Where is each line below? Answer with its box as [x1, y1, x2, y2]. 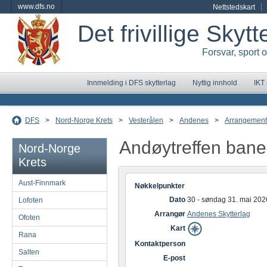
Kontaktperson [135, 240, 185, 248]
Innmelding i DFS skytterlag [87, 79, 176, 87]
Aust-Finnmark [18, 179, 66, 187]
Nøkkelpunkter [135, 182, 185, 190]
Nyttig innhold [193, 79, 237, 87]
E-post [163, 254, 185, 262]
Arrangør [154, 210, 185, 218]
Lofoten [18, 196, 43, 204]
